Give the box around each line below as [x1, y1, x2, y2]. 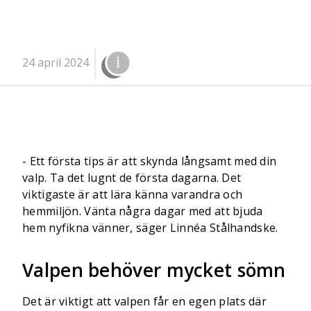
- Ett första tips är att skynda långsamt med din [22, 153, 277, 169]
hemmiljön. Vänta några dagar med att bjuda [22, 203, 263, 219]
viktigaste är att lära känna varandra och [22, 187, 243, 202]
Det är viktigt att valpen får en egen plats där [22, 294, 267, 309]
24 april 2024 [22, 55, 89, 70]
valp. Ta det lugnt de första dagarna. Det [22, 170, 242, 185]
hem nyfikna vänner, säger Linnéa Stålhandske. [22, 220, 278, 235]
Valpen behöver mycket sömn [22, 258, 286, 283]
